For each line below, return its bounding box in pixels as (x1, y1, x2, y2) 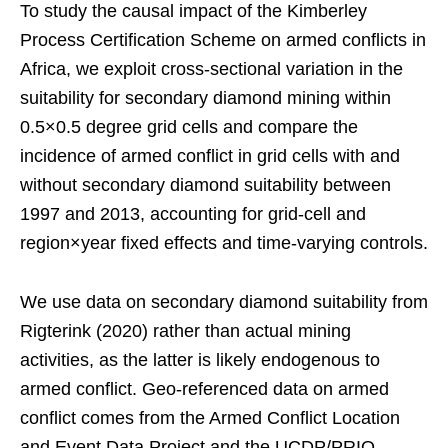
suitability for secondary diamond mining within (20, 87, 391, 108)
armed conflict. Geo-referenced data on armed (20, 378, 389, 399)
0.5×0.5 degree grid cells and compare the (20, 116, 358, 137)
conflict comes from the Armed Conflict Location (20, 407, 400, 428)
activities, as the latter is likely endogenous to (20, 349, 380, 370)
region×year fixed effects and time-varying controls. (20, 232, 428, 253)
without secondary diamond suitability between (20, 174, 391, 195)
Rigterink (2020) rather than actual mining (20, 320, 351, 341)
